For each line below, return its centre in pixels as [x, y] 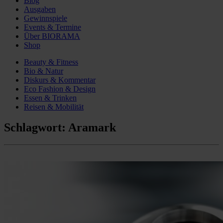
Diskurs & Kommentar [60, 80]
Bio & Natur [44, 71]
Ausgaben [40, 9]
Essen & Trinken [50, 98]
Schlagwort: [36, 128]
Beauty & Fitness [51, 62]
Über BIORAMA [52, 36]
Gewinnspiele [46, 18]
